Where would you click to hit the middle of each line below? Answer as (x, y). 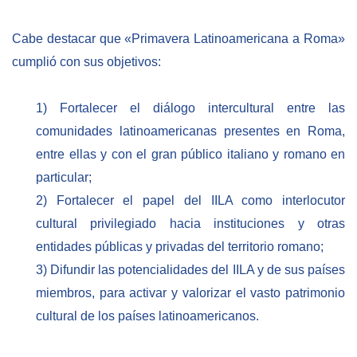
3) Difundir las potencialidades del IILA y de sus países (190, 269)
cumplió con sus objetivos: (86, 62)
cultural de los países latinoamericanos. (147, 316)
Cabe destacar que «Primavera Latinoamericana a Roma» (178, 39)
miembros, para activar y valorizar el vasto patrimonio (190, 292)
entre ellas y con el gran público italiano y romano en (190, 154)
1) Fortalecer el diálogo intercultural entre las (190, 108)
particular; (64, 177)
